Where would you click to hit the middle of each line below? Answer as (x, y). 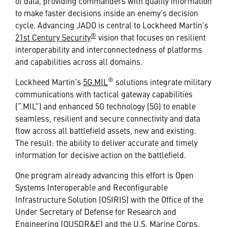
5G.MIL (96, 81)
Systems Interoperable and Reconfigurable (91, 187)
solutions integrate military (162, 81)
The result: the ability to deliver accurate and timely (106, 142)
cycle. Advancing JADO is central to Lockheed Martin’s (112, 25)
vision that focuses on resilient (151, 37)
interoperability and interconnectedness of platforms (109, 49)
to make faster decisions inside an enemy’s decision (107, 12)
